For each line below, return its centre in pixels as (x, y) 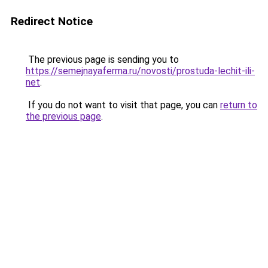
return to (239, 105)
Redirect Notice (52, 21)
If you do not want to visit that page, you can (123, 105)
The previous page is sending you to (102, 60)
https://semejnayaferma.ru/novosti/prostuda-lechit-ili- (140, 71)
